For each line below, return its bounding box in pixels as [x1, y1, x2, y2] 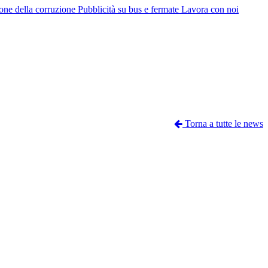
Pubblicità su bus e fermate [78, 4, 181, 14]
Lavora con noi [181, 4, 239, 14]
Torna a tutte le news [182, 118, 263, 129]
